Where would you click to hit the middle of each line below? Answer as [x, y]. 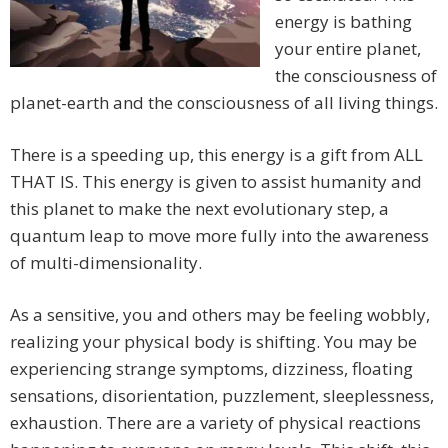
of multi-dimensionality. [106, 263]
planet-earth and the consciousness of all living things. [224, 103]
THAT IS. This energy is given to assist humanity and [216, 182]
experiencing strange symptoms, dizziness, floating [211, 369]
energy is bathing [343, 22]
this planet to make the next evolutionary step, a [199, 209]
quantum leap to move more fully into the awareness [219, 236]
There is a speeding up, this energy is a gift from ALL [216, 155]
